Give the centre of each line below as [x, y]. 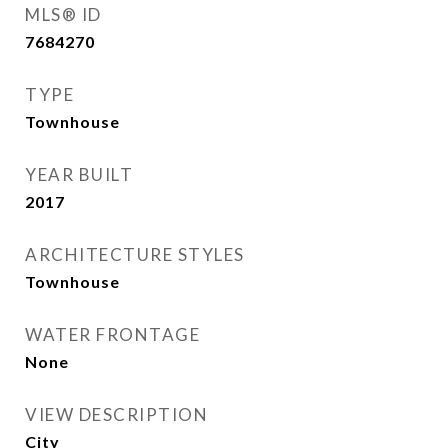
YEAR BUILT [79, 174]
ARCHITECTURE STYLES [135, 254]
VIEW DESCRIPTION [116, 414]
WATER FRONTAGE [112, 334]
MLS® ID [63, 14]
